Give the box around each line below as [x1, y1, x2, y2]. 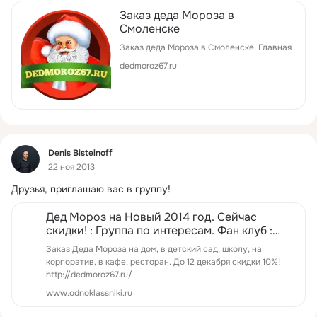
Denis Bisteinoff [48, 146, 113, 158]
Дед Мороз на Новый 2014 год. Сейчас [46, 209, 257, 225]
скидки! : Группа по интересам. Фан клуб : [46, 223, 272, 238]
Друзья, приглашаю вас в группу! [11, 183, 171, 196]
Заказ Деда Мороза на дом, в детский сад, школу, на [46, 243, 262, 255]
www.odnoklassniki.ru [46, 287, 132, 299]
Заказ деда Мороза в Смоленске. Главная [120, 42, 292, 54]
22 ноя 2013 [48, 161, 95, 173]
